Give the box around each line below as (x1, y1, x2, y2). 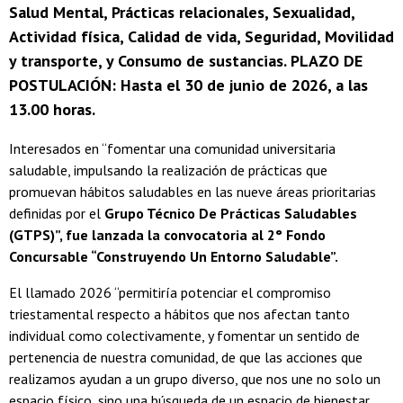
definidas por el (9, 204, 104, 223)
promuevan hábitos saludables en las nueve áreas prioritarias (9, 183, 376, 201)
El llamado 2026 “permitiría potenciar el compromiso (9, 283, 331, 302)
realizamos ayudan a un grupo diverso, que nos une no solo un (9, 370, 381, 389)
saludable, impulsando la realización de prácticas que (9, 161, 327, 180)
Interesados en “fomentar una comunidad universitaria (9, 139, 336, 158)
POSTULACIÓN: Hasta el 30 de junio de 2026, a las (9, 75, 368, 96)
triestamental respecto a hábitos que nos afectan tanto (9, 305, 350, 324)
